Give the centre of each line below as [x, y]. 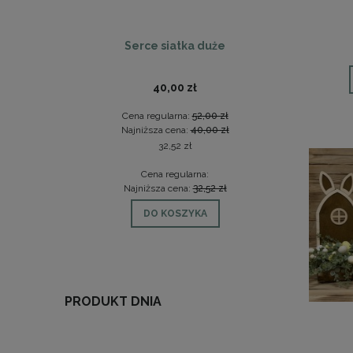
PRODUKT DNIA [113, 301]
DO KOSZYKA [175, 213]
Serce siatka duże [175, 45]
